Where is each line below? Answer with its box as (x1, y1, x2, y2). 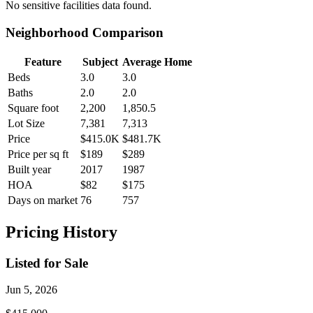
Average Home (122, 55, 192, 68)
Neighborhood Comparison (6, 25, 163, 41)
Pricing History (6, 222, 117, 241)
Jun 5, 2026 (6, 284, 57, 296)
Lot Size (8, 117, 45, 129)
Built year (8, 163, 51, 175)
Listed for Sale (6, 255, 88, 270)
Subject (82, 55, 118, 68)
